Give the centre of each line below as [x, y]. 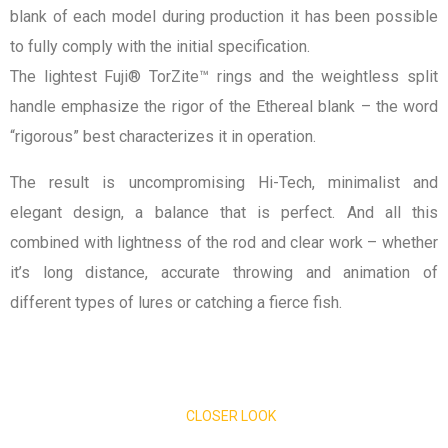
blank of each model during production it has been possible [224, 16]
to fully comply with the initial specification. [160, 46]
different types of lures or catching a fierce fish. [176, 302]
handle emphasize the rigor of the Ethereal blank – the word [224, 106]
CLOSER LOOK [230, 415]
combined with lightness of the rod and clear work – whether [224, 242]
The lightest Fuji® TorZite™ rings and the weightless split [224, 76]
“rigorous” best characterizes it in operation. [163, 136]
